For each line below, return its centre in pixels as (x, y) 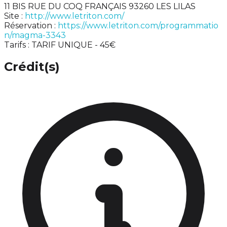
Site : (14, 16)
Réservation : (31, 25)
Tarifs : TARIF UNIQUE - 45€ (60, 45)
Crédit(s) (32, 67)
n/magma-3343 (35, 35)
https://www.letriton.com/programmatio (138, 25)
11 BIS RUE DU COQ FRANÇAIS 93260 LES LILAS (100, 6)
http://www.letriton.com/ (74, 16)
